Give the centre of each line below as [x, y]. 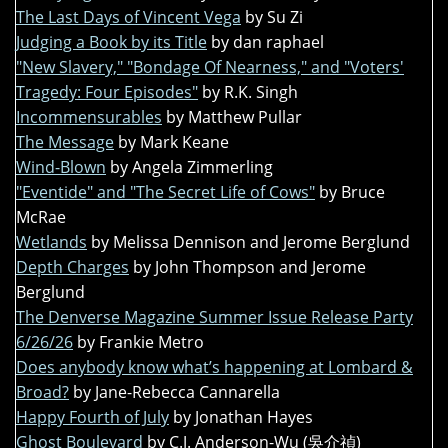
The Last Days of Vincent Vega [128, 17]
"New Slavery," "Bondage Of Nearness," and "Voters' [210, 67]
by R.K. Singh [250, 92]
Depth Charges [72, 267]
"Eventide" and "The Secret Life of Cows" [165, 192]
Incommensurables [89, 117]
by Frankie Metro [140, 342]
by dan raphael [267, 42]
